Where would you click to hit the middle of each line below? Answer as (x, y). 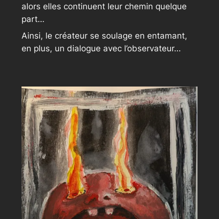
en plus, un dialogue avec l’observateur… (101, 49)
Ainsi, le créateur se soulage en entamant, (104, 36)
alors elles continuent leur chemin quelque (104, 6)
